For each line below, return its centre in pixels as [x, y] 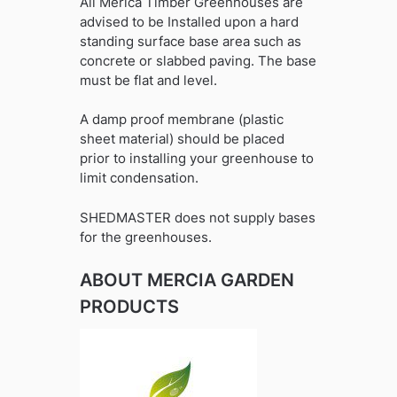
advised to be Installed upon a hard [189, 21]
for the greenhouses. [145, 237]
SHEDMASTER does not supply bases [197, 217]
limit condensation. [139, 178]
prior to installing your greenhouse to [196, 159]
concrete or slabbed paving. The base [198, 60]
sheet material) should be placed [182, 139]
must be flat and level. [148, 80]
